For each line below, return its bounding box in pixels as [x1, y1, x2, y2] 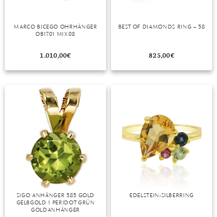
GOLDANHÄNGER [31, 206, 80, 213]
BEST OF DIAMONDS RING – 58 [118, 23, 205, 30]
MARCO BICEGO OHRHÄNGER [14, 23, 97, 30]
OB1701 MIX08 [35, 30, 76, 37]
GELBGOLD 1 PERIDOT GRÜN [16, 199, 95, 206]
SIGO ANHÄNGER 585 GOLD [16, 192, 95, 199]
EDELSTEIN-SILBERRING [129, 192, 194, 199]
